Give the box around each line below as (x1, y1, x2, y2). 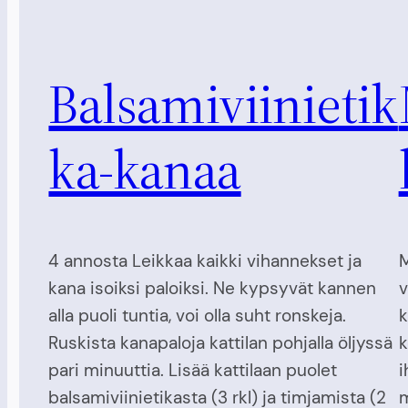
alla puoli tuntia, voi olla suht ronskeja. (48, 303, 347, 327)
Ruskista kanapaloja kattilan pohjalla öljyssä (48, 331, 393, 354)
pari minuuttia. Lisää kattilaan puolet (48, 358, 338, 382)
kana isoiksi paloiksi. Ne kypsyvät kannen (48, 276, 377, 300)
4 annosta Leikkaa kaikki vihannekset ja (48, 249, 362, 272)
